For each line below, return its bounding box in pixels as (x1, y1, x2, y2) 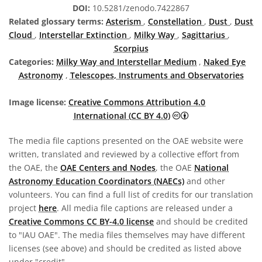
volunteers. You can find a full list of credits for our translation (9, 189, 253, 201)
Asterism (106, 16, 143, 27)
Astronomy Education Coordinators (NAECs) (9, 175, 184, 187)
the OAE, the (9, 162, 60, 174)
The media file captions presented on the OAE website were (9, 135, 243, 147)
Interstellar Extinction (39, 29, 129, 41)
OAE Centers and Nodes (60, 162, 156, 174)
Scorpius (113, 43, 149, 54)
